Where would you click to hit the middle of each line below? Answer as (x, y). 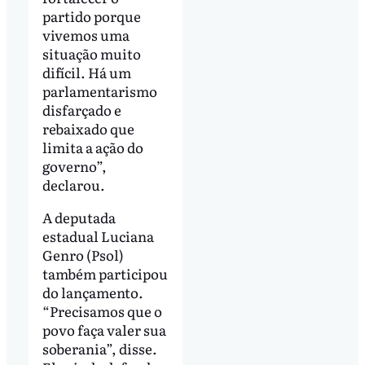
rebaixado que (88, 128)
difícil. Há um (86, 72)
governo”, (74, 165)
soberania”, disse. (99, 348)
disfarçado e (81, 109)
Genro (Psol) (83, 254)
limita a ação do (92, 147)
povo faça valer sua (104, 329)
